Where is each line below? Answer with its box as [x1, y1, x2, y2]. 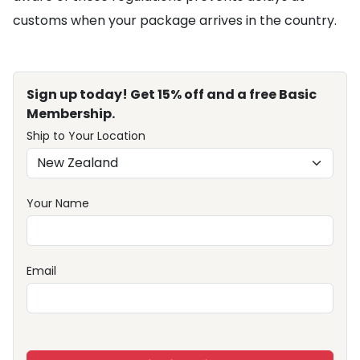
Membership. [27, 104, 115, 123]
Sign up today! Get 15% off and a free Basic [27, 85, 317, 104]
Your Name [27, 195, 89, 211]
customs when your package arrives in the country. [13, 11, 337, 30]
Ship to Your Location [27, 128, 145, 144]
